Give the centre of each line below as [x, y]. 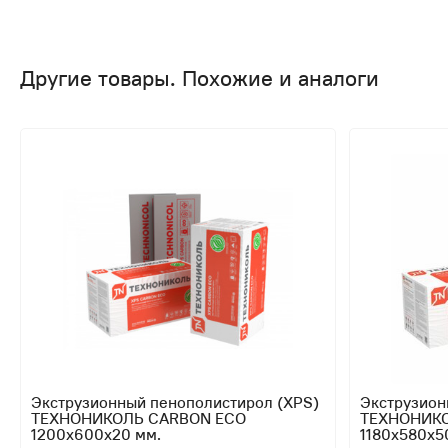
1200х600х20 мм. [96, 433]
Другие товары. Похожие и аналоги [199, 77]
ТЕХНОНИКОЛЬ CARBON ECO [138, 417]
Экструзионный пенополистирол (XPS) [175, 401]
